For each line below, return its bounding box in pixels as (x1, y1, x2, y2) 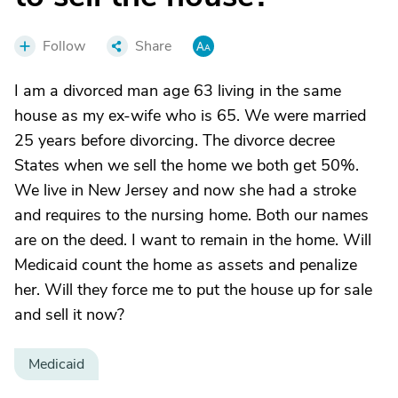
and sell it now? (14, 304, 124, 325)
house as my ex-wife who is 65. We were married (14, 105, 366, 126)
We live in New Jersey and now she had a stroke (14, 179, 356, 201)
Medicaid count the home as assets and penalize (14, 254, 357, 275)
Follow (43, 36, 85, 56)
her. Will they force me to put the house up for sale (14, 279, 372, 300)
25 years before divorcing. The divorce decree (14, 130, 335, 151)
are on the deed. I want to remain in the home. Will (14, 229, 371, 251)
